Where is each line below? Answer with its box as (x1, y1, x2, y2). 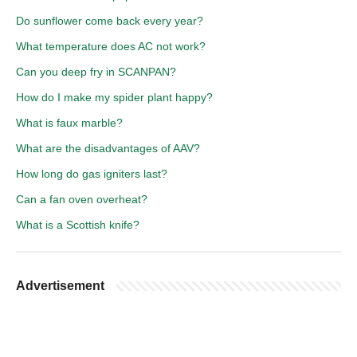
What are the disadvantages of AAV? (16, 141, 200, 155)
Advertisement (16, 278, 104, 292)
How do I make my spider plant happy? (16, 90, 213, 104)
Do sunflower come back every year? (16, 14, 203, 27)
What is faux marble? (16, 116, 123, 129)
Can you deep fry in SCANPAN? (16, 65, 176, 78)
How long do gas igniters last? (16, 167, 167, 180)
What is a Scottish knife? (16, 218, 139, 231)
